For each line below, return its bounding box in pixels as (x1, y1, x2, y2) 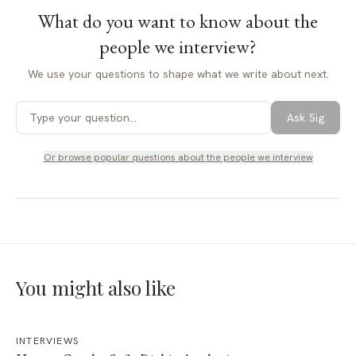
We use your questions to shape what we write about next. (27, 67, 329, 81)
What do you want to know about (38, 9, 294, 33)
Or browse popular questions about (43, 151, 207, 164)
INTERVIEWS (16, 335, 79, 347)
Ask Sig (286, 110, 324, 125)
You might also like (16, 275, 176, 300)
